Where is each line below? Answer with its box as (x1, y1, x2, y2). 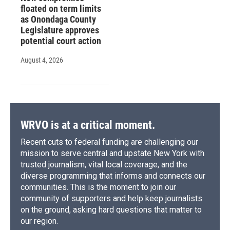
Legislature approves (21, 25, 99, 36)
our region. (21, 216, 58, 226)
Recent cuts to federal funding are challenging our (21, 137, 198, 147)
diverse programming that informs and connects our (21, 171, 205, 181)
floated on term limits (21, 3, 101, 14)
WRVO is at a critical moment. (21, 119, 155, 132)
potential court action (21, 35, 101, 47)
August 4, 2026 (21, 56, 63, 65)
